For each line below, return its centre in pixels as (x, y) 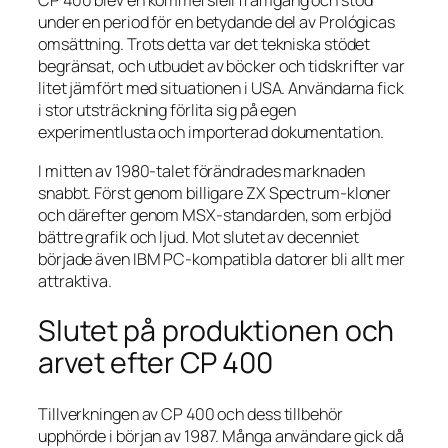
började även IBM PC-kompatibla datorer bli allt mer (221, 258)
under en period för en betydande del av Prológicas (216, 22)
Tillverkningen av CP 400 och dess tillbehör (190, 414)
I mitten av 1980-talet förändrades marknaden (201, 170)
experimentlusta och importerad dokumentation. (211, 132)
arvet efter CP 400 (156, 363)
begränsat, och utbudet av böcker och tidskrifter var (221, 66)
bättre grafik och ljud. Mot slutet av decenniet (199, 236)
